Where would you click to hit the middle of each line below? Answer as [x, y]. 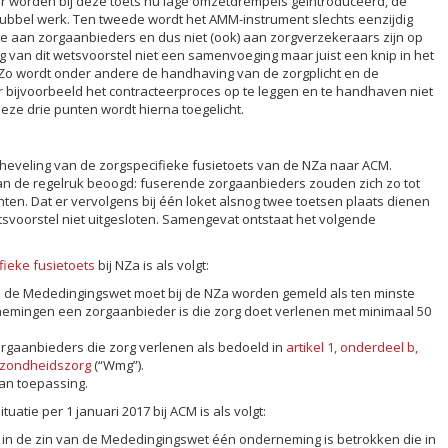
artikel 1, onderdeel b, [352, 346]
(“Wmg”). [119, 364]
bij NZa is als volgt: [152, 264]
